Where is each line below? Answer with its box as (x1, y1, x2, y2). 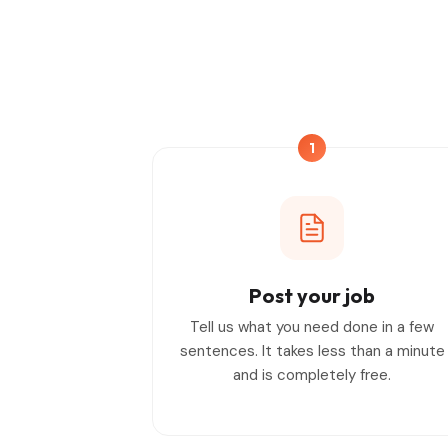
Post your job (249, 282, 375, 308)
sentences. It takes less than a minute (179, 340, 445, 361)
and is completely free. (233, 364, 391, 385)
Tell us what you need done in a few (190, 316, 434, 337)
